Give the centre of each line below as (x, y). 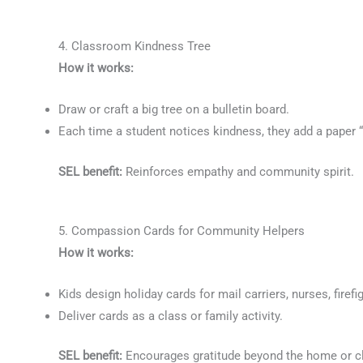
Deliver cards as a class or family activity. (171, 316)
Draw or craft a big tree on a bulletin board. (174, 109)
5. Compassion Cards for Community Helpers (181, 231)
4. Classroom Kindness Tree (135, 46)
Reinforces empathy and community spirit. (238, 171)
